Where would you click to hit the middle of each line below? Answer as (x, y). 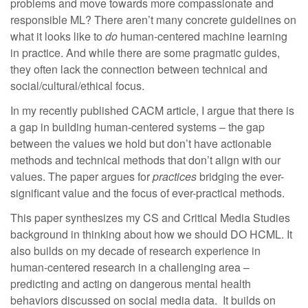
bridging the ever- (240, 176)
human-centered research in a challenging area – (130, 267)
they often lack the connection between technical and (139, 69)
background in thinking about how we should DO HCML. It (151, 234)
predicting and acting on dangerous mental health (131, 284)
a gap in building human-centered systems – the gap (137, 127)
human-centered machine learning (204, 36)
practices (175, 176)
